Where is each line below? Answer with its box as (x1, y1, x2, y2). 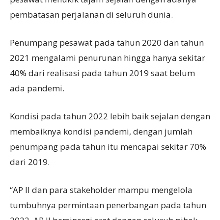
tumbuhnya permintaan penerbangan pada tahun (10, 199, 206, 211)
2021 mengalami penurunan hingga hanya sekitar (10, 52, 205, 64)
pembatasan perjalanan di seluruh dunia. (10, 9, 173, 21)
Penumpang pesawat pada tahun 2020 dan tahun (10, 37, 204, 49)
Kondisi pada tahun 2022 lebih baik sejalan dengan (10, 110, 210, 122)
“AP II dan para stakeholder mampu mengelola (10, 184, 192, 196)
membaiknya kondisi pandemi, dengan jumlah (10, 126, 192, 137)
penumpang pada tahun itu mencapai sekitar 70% (10, 141, 206, 153)
